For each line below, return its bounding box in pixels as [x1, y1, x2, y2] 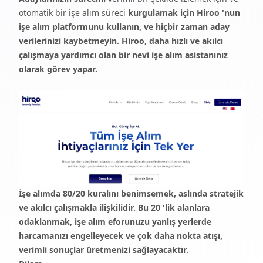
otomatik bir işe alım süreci [19, 7, 128, 19]
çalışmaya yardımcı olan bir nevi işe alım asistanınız [19, 49, 228, 61]
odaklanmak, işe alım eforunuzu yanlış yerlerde [19, 216, 211, 228]
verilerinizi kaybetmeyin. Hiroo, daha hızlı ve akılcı [19, 35, 223, 47]
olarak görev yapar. [19, 63, 97, 75]
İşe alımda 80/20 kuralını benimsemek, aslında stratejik [19, 188, 244, 200]
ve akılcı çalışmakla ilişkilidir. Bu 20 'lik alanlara [19, 202, 210, 214]
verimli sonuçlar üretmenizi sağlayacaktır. [19, 244, 188, 256]
